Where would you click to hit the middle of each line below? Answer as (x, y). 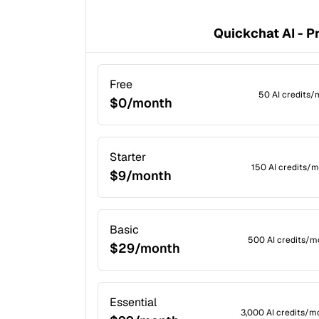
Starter (128, 157)
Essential (133, 302)
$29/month (145, 248)
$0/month (141, 103)
